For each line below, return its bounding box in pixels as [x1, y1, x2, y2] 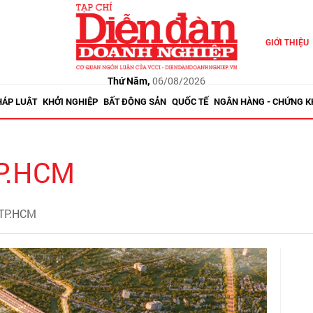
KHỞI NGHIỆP [42, 95, 98, 108]
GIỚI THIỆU [265, 36, 309, 48]
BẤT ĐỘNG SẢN [103, 95, 166, 108]
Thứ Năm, [107, 73, 150, 87]
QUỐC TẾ [171, 95, 208, 108]
